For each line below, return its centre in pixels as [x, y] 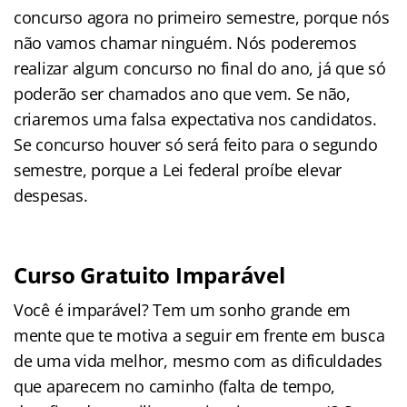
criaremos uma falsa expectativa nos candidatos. [195, 119]
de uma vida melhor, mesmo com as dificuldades [198, 360]
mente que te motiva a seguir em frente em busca [199, 335]
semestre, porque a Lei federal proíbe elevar [178, 169]
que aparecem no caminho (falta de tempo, [175, 386]
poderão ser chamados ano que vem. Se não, [182, 93]
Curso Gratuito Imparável [149, 274]
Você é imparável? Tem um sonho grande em [183, 309]
